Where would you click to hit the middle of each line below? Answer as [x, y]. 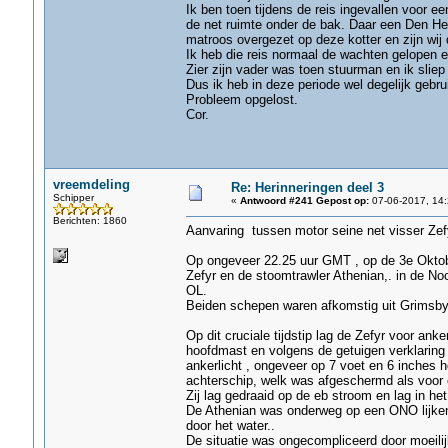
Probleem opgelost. [241, 99]
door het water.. [230, 425]
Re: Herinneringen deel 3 [307, 187]
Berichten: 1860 [89, 220]
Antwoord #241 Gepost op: [304, 200]
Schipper [73, 197]
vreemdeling [91, 184]
